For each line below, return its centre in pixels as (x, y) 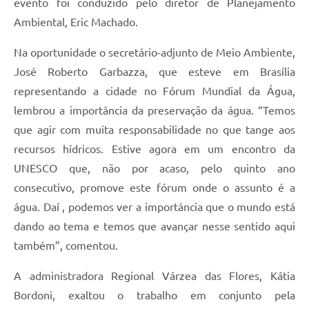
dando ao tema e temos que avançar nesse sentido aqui (154, 227)
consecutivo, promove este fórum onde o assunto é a (154, 188)
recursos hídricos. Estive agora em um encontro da (154, 149)
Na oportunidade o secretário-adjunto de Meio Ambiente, (154, 53)
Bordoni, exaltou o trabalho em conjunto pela (154, 296)
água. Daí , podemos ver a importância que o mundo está (154, 207)
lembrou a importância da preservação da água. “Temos (154, 111)
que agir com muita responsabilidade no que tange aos (154, 130)
